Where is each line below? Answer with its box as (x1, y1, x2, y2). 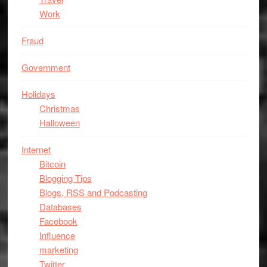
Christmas (39, 102, 80, 114)
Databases (39, 200, 82, 213)
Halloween (39, 116, 80, 129)
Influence (39, 229, 75, 241)
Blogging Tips (39, 172, 92, 184)
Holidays (21, 88, 55, 100)
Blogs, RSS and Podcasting (39, 186, 147, 198)
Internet (21, 143, 51, 156)
